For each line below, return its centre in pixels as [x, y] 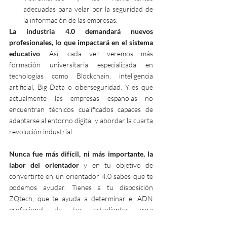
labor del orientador [44, 165]
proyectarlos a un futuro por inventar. [67, 221]
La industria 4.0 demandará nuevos [81, 31]
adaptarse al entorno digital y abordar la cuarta [81, 121]
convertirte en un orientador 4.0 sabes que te [81, 176]
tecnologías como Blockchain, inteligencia [81, 76]
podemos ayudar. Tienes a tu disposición [81, 187]
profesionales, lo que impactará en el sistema [81, 43]
